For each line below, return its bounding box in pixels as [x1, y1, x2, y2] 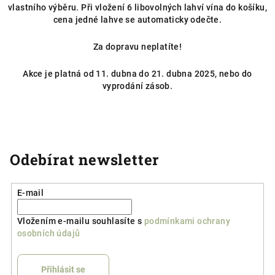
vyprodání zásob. [102, 80, 173, 91]
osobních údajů [17, 228, 80, 238]
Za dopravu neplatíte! [93, 41, 182, 52]
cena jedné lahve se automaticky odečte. [53, 14, 222, 25]
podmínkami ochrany [144, 215, 230, 226]
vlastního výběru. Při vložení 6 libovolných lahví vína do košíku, [8, 2, 267, 12]
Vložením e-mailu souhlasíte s [17, 215, 144, 226]
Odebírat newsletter [10, 149, 160, 169]
